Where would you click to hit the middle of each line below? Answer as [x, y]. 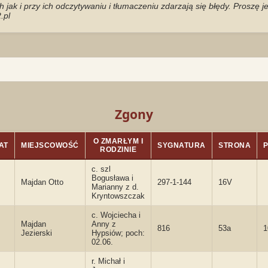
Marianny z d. [115, 187]
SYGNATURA [182, 145]
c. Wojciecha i [116, 215]
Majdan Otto [42, 182]
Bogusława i [112, 178]
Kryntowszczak [118, 196]
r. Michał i [108, 261]
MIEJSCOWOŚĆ [50, 145]
